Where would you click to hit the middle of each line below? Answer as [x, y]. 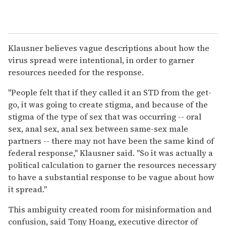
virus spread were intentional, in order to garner [101, 60]
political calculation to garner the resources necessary [112, 165]
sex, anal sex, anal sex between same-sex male [98, 128]
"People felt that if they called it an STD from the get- [110, 92]
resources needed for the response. [76, 72]
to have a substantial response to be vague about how [111, 177]
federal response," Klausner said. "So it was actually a [110, 153]
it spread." [27, 189]
